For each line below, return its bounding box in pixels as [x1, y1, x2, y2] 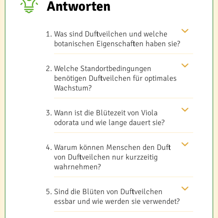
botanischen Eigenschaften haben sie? [54, 39, 180, 49]
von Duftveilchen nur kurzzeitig [54, 152, 158, 163]
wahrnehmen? [54, 162, 101, 172]
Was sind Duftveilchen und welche [54, 29, 167, 39]
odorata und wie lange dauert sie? [54, 118, 164, 128]
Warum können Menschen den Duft [54, 143, 171, 153]
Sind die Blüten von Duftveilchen [54, 187, 163, 197]
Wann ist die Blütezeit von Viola [54, 108, 158, 118]
